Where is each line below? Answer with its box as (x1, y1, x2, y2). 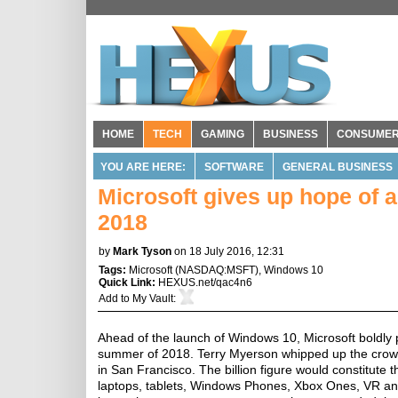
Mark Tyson (113, 245, 171, 258)
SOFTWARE (204, 161, 264, 173)
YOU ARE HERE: (100, 161, 186, 173)
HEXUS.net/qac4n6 (158, 276, 252, 289)
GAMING (201, 128, 244, 140)
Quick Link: (99, 276, 158, 289)
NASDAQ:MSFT (179, 264, 255, 276)
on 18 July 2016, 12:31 (174, 245, 284, 258)
